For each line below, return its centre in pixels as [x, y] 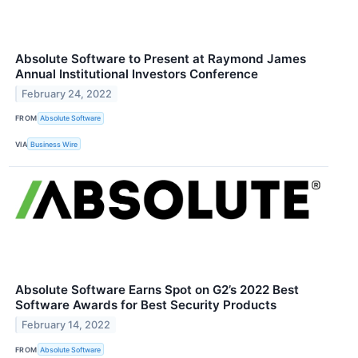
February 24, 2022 [67, 93]
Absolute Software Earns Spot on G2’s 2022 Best [157, 290]
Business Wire [54, 144]
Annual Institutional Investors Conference [137, 74]
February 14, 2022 [66, 325]
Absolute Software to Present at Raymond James [161, 58]
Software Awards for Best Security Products [146, 305]
